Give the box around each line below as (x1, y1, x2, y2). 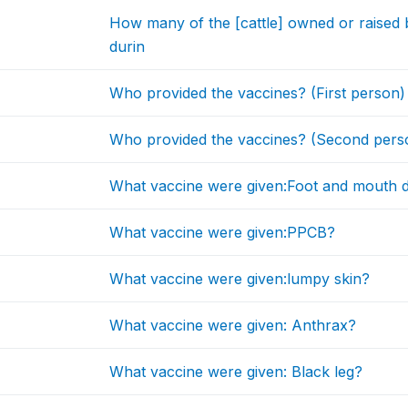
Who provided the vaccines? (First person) (109, 84, 406, 103)
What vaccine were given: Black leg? (109, 362, 363, 382)
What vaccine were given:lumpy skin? (109, 270, 371, 289)
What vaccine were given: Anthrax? (109, 316, 357, 335)
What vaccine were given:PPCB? (109, 223, 336, 242)
